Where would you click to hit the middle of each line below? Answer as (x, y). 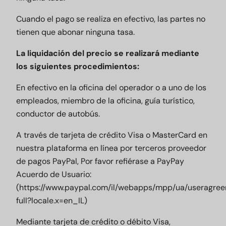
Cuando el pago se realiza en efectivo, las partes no (111, 19)
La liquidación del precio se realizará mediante (108, 53)
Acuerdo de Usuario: (54, 174)
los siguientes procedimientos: (78, 66)
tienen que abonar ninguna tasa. (75, 32)
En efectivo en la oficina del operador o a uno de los (111, 88)
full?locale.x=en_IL (50, 201)
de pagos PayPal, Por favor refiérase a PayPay (100, 161)
